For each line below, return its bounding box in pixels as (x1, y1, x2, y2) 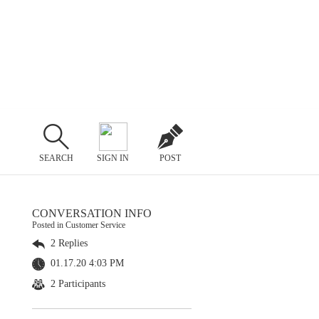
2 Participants (48, 278, 105, 289)
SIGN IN (97, 152, 130, 163)
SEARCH (38, 152, 73, 163)
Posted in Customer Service (32, 220, 125, 230)
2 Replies (48, 238, 88, 249)
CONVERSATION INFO (32, 207, 152, 219)
